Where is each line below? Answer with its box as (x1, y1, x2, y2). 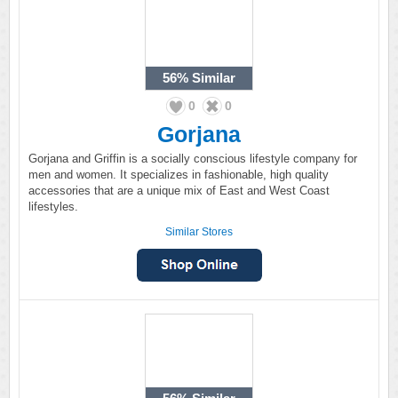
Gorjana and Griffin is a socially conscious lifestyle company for (28, 152, 357, 165)
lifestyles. (28, 200, 78, 213)
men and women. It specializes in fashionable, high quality (28, 168, 329, 181)
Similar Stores (165, 226, 233, 238)
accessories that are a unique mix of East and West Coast (28, 184, 330, 197)
